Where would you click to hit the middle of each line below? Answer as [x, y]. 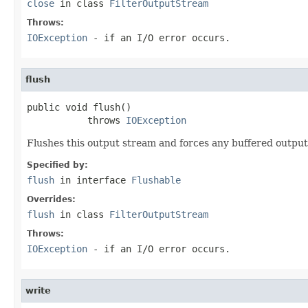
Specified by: [57, 165]
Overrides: [51, 199]
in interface [93, 180]
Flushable [156, 180]
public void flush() [79, 107]
